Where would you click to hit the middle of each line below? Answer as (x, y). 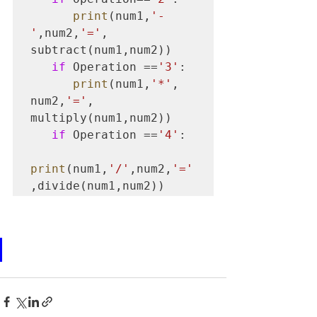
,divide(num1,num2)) (98, 186)
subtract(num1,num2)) (101, 50)
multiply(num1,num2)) (101, 118)
